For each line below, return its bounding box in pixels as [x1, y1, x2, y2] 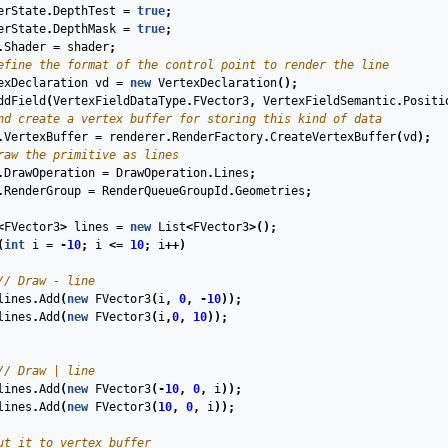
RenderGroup [3, 184, 81, 199]
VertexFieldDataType [52, 94, 186, 109]
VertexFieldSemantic [262, 94, 396, 109]
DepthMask [52, 22, 116, 37]
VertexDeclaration [157, 76, 277, 91]
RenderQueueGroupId [101, 184, 228, 199]
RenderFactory [171, 130, 263, 145]
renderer [108, 130, 165, 145]
